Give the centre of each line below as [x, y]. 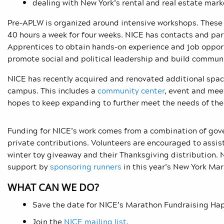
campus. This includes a [52, 91]
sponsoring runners [86, 167]
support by [29, 167]
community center [131, 91]
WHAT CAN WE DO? [53, 187]
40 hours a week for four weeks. [66, 35]
